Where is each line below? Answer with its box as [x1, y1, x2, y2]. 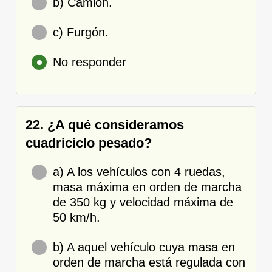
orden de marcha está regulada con [53, 255, 245, 269]
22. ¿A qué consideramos [25, 117, 184, 132]
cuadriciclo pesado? [25, 135, 152, 151]
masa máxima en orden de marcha [53, 180, 242, 194]
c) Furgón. [53, 25, 109, 39]
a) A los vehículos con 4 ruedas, [53, 165, 225, 178]
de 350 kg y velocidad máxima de [53, 195, 233, 209]
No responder [53, 55, 126, 69]
